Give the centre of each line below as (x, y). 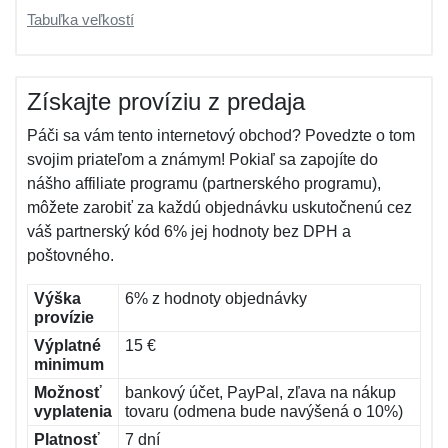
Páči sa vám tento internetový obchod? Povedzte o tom (221, 135)
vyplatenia (73, 411)
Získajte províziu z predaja (166, 101)
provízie (64, 317)
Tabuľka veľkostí (80, 19)
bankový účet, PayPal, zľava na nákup (260, 392)
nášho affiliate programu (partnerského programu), (204, 183)
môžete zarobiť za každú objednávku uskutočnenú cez (219, 207)
